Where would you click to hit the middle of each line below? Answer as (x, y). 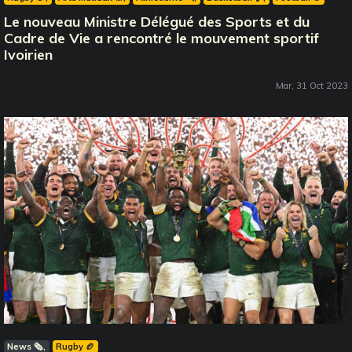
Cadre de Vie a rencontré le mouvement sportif (161, 38)
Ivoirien (28, 54)
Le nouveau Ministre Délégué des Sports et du (157, 21)
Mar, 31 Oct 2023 (312, 85)
